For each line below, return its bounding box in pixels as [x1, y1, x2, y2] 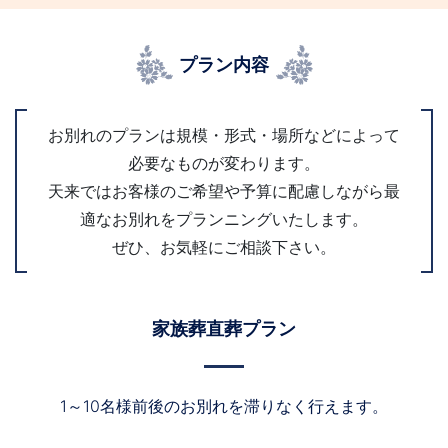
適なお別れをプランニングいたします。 [80, 208, 368, 229]
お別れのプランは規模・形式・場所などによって [48, 124, 400, 145]
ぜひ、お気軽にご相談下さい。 [112, 236, 336, 257]
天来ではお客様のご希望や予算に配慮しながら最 [48, 180, 400, 201]
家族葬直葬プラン [152, 318, 296, 339]
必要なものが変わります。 [128, 152, 320, 173]
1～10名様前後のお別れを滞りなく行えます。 [60, 395, 388, 416]
